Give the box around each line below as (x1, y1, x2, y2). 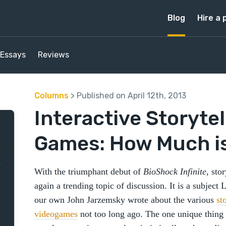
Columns (34, 91, 69, 100)
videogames (34, 209, 78, 219)
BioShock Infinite (143, 166, 206, 177)
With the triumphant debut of (34, 166, 143, 177)
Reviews (38, 50, 69, 60)
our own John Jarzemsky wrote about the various (34, 195, 216, 205)
